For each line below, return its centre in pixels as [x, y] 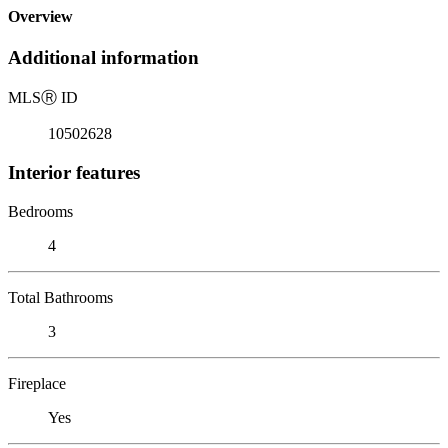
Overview [40, 17]
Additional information [103, 58]
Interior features [74, 172]
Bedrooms [40, 211]
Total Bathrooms [60, 297]
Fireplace [37, 383]
